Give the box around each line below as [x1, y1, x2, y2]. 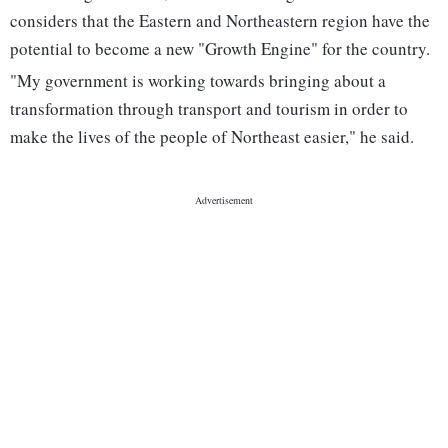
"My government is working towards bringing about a [10, 69, 386, 93]
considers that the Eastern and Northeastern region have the [10, 9, 430, 33]
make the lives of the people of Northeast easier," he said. [10, 125, 414, 149]
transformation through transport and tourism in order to [10, 97, 408, 121]
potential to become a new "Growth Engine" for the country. [10, 37, 430, 61]
